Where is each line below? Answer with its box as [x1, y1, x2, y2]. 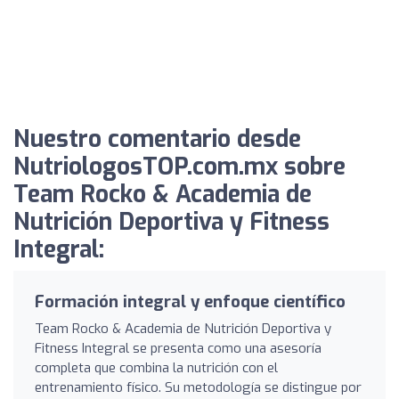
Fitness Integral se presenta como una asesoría [35, 338, 322, 357]
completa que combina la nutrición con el [35, 358, 278, 377]
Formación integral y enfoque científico [35, 290, 346, 313]
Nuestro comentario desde [13, 123, 301, 155]
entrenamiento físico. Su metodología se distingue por [35, 378, 362, 396]
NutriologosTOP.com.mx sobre [13, 151, 346, 183]
